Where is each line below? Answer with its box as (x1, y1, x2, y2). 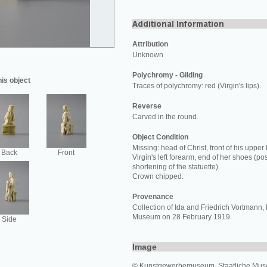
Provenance (132, 193, 173, 201)
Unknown (132, 51, 163, 59)
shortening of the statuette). (132, 163, 220, 171)
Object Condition (132, 133, 188, 141)
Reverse (132, 102, 162, 110)
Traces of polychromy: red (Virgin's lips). (132, 82, 261, 90)
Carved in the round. (132, 113, 198, 121)
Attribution (132, 40, 168, 48)
